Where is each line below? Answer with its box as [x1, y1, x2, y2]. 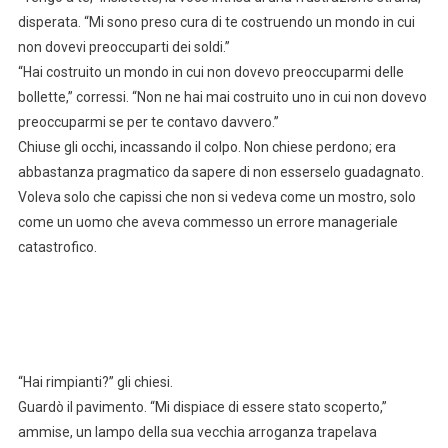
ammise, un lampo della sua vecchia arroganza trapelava [17, 424, 377, 441]
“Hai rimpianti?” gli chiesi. [17, 374, 173, 391]
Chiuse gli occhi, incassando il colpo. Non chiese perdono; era [17, 139, 396, 156]
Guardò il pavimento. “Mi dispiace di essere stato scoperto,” [17, 399, 387, 416]
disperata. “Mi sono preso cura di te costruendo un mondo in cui [17, 14, 415, 31]
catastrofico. [17, 239, 97, 256]
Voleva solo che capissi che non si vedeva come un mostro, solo [17, 189, 416, 206]
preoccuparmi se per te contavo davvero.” [17, 114, 279, 131]
